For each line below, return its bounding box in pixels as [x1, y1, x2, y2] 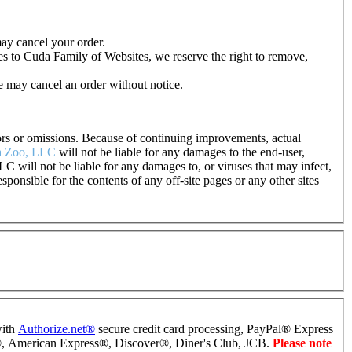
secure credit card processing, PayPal [95, 322, 281, 336]
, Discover [108, 336, 159, 350]
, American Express [2, 336, 99, 350]
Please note [273, 336, 332, 350]
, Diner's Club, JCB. [169, 336, 273, 350]
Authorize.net [18, 322, 86, 336]
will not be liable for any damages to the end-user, [56, 145, 305, 159]
